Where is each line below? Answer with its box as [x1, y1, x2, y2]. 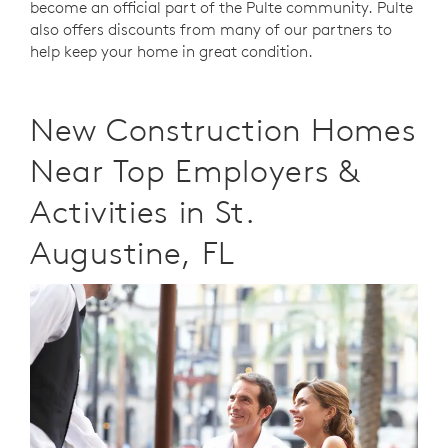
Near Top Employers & [30, 151, 361, 191]
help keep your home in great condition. [30, 41, 313, 62]
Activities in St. [30, 192, 256, 232]
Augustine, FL [30, 233, 236, 273]
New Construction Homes [30, 110, 417, 150]
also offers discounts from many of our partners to [30, 19, 392, 40]
